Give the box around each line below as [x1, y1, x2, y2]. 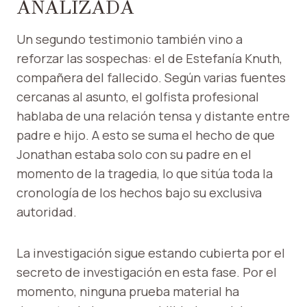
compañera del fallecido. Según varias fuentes [16, 69, 286, 86]
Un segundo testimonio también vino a [16, 31, 243, 48]
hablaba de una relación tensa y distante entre [16, 108, 290, 125]
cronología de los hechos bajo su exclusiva [16, 184, 262, 201]
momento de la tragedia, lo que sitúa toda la [16, 165, 273, 182]
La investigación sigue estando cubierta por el [16, 245, 285, 262]
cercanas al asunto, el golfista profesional [16, 88, 259, 106]
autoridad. [16, 204, 77, 221]
